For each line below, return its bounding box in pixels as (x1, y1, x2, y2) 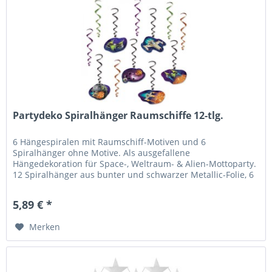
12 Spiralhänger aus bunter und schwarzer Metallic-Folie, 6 (13, 169, 254, 181)
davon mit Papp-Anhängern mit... (13, 180, 149, 192)
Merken (29, 221, 61, 233)
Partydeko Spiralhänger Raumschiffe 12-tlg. (13, 109, 224, 123)
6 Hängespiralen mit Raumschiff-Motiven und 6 (13, 136, 206, 148)
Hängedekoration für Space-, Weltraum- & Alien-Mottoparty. (13, 158, 257, 170)
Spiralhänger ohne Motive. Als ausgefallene (13, 147, 191, 159)
